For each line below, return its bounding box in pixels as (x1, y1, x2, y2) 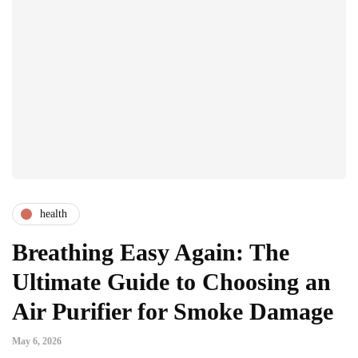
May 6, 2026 (12, 335, 62, 347)
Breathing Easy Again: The (12, 238, 289, 265)
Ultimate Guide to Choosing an (12, 268, 331, 295)
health (40, 208, 67, 220)
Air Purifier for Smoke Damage (12, 297, 333, 324)
